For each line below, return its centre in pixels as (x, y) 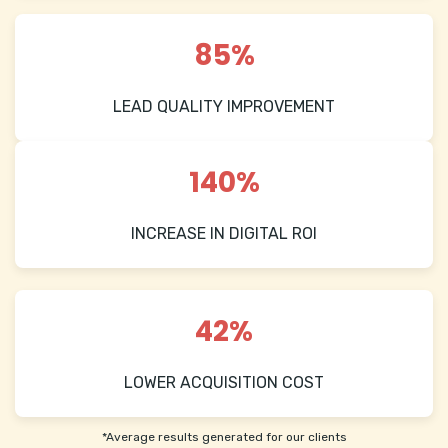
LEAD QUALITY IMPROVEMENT (224, 107)
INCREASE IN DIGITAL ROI (224, 234)
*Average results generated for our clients (224, 437)
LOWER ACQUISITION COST (224, 383)
